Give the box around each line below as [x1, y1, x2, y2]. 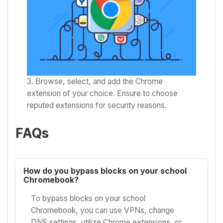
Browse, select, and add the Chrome [35, 76, 163, 86]
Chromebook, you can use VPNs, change [31, 205, 175, 215]
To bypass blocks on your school [31, 193, 146, 203]
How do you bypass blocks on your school [23, 166, 187, 176]
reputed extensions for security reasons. [27, 100, 167, 110]
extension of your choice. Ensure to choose [27, 88, 178, 98]
